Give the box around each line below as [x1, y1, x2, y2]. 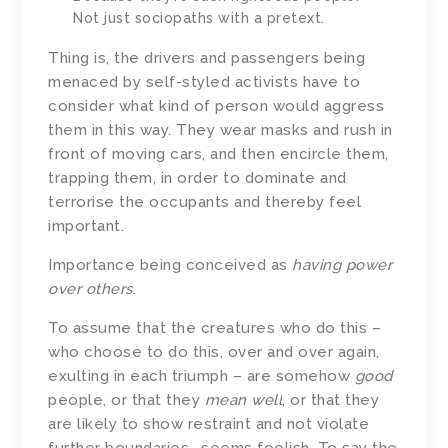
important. [48, 217, 125, 236]
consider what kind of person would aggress [48, 97, 385, 116]
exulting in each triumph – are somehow [48, 367, 355, 386]
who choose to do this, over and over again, [48, 343, 380, 362]
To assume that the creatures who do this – [48, 319, 382, 338]
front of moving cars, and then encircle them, [48, 145, 389, 164]
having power [292, 256, 393, 275]
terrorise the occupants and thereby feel [48, 193, 362, 212]
